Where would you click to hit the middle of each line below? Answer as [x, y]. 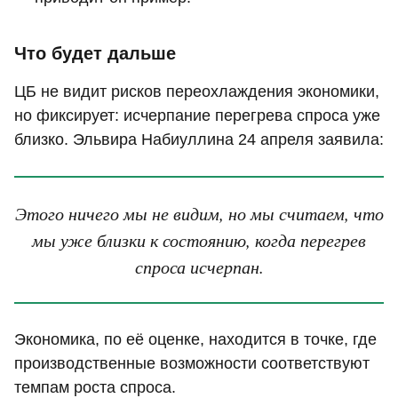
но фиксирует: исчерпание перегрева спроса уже [197, 115]
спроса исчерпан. [199, 266]
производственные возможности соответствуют [192, 364]
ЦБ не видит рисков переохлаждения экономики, [197, 91]
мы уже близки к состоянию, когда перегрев [199, 239]
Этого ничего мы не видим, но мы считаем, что [199, 212]
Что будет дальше [95, 53]
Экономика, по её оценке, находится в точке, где [195, 340]
